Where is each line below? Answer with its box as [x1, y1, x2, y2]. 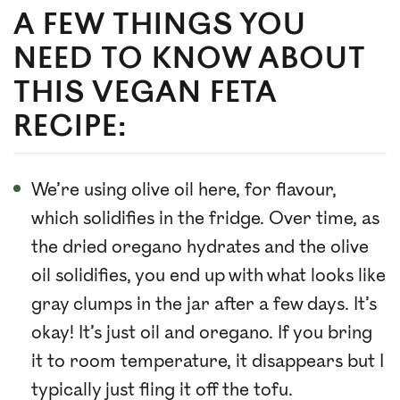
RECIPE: [13, 109, 127, 146]
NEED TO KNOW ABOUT [13, 41, 367, 78]
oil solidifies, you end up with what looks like [31, 265, 386, 287]
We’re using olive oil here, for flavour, [31, 179, 337, 202]
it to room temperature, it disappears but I [31, 351, 384, 373]
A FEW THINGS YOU [13, 7, 307, 44]
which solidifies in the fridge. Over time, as [31, 208, 379, 230]
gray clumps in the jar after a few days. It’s [31, 294, 377, 316]
